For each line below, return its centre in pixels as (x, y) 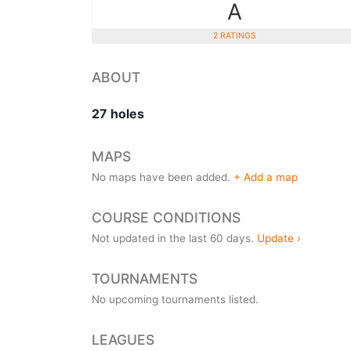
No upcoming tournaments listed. (175, 300)
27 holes (118, 114)
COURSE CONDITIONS (166, 218)
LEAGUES (123, 340)
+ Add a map (266, 177)
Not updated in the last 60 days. (174, 239)
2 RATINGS (234, 36)
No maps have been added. (163, 177)
